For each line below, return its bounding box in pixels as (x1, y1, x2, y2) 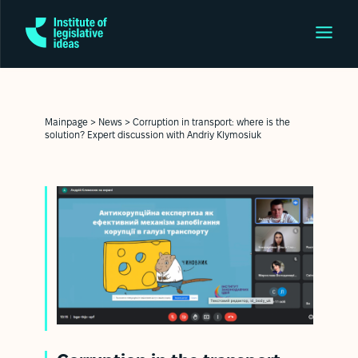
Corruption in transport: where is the (133, 117, 290, 127)
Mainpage (45, 117, 88, 127)
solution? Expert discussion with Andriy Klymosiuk (45, 130, 261, 140)
